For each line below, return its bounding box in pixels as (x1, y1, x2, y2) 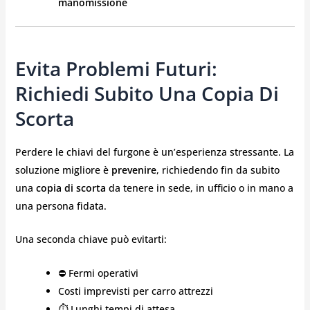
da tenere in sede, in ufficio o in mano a (105, 181, 293, 195)
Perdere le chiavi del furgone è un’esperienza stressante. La (15, 145, 294, 159)
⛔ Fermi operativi (57, 266, 138, 280)
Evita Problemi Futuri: (15, 55, 217, 82)
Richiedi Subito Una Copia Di (15, 80, 279, 107)
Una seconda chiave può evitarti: (15, 232, 167, 246)
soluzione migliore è (15, 163, 111, 177)
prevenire (111, 163, 156, 177)
